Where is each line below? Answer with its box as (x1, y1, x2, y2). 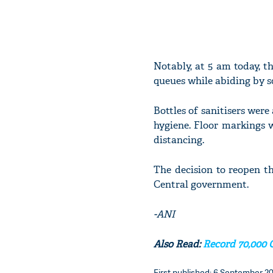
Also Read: (154, 238, 203, 250)
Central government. (154, 178, 251, 191)
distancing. (154, 133, 204, 146)
